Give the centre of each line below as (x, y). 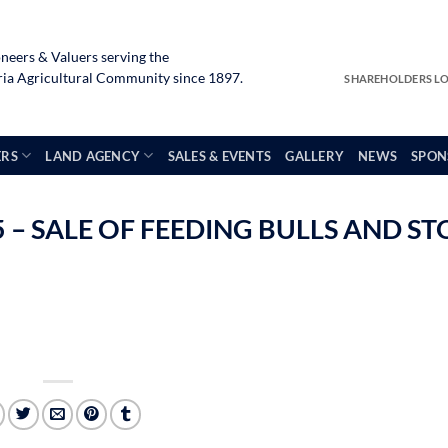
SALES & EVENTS (219, 155)
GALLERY (315, 155)
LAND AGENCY (93, 155)
